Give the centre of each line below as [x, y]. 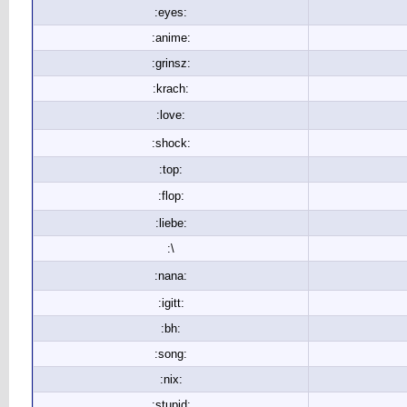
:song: [171, 354]
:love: [171, 115]
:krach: [171, 89]
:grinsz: [171, 63]
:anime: [171, 38]
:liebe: [171, 223]
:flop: [171, 196]
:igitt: [171, 303]
